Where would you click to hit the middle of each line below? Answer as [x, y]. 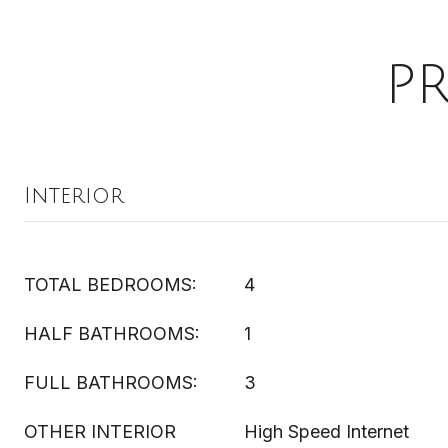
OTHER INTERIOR [100, 431]
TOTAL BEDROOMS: [110, 284]
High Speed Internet [326, 431]
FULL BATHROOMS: [111, 382]
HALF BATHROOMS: [112, 333]
